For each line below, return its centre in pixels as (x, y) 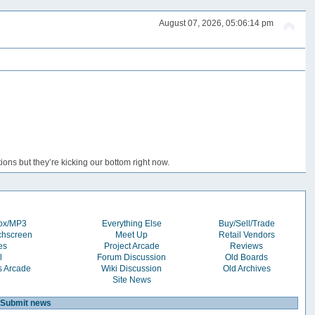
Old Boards (247, 257)
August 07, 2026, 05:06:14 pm (216, 24)
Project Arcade (131, 246)
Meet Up (132, 234)
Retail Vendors (246, 234)
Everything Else (131, 223)
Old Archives (246, 268)
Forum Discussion (132, 257)
